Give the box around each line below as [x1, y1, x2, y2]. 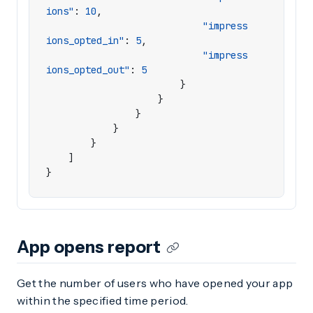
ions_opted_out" [46, 64, 130, 76]
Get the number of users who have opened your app [17, 276, 293, 290]
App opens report [17, 237, 161, 257]
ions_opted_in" [46, 34, 124, 47]
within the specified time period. [17, 293, 189, 307]
